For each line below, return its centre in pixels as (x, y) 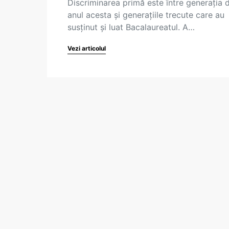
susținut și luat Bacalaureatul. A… (131, 27)
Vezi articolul (87, 48)
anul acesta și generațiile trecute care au (146, 15)
